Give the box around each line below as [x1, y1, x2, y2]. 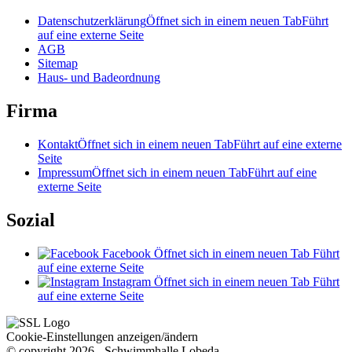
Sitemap [38, 57, 78, 71]
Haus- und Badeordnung [38, 71, 160, 85]
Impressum [38, 165, 92, 179]
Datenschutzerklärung [38, 14, 146, 28]
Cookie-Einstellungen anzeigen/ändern [6, 329, 198, 343]
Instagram [102, 274, 151, 288]
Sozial [6, 209, 55, 230]
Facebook [102, 246, 151, 260]
